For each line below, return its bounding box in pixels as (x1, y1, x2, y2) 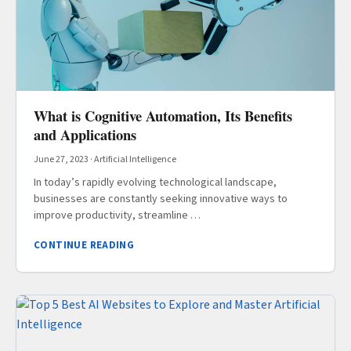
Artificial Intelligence (94, 153, 176, 167)
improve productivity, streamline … (34, 208, 201, 224)
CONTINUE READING (34, 238, 135, 253)
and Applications (34, 124, 136, 146)
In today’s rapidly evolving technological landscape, (34, 175, 277, 191)
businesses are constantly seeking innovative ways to (34, 191, 288, 208)
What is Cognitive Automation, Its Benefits (34, 105, 292, 127)
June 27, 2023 (34, 153, 89, 167)
